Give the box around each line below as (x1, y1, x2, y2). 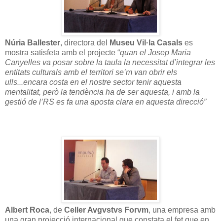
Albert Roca (5, 205, 49, 214)
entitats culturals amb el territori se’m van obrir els (5, 68, 177, 76)
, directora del (60, 38, 110, 47)
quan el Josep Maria (120, 48, 191, 57)
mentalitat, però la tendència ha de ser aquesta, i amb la (5, 87, 200, 96)
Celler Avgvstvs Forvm (64, 205, 148, 214)
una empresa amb (152, 205, 216, 214)
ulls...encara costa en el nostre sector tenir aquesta (5, 77, 182, 86)
